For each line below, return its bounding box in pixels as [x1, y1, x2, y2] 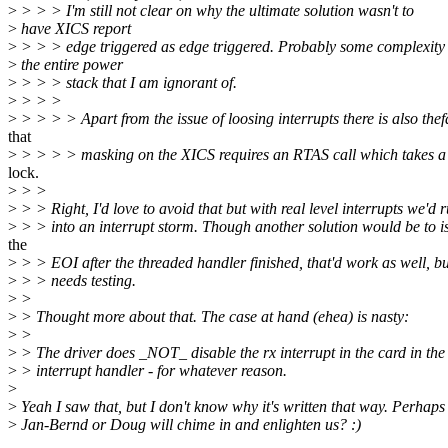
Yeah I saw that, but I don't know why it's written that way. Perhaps [17, 398, 445, 416]
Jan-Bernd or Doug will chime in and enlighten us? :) [17, 416, 361, 434]
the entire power [17, 56, 123, 74]
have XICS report [17, 20, 131, 38]
